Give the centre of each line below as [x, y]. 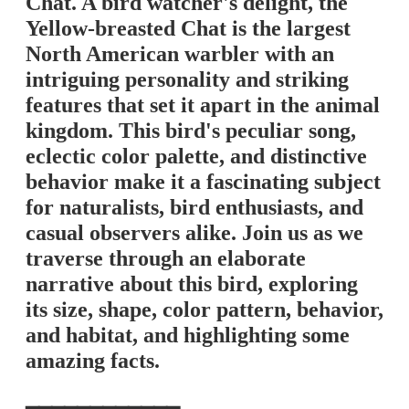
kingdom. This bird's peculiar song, [191, 131]
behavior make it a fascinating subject [203, 182]
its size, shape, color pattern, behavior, [204, 309]
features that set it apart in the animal [203, 105]
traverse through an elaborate [166, 258]
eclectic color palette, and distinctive [196, 156]
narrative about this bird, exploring [192, 284]
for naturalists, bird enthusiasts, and [194, 207]
